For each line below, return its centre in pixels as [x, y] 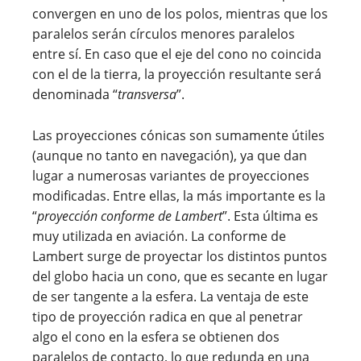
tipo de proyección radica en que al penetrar [168, 317]
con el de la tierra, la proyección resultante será [177, 75]
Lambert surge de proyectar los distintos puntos [180, 257]
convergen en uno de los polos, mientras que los [180, 14]
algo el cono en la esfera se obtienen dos [156, 337]
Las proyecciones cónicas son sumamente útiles [178, 136]
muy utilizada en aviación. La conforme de [159, 237]
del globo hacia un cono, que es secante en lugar [180, 277]
